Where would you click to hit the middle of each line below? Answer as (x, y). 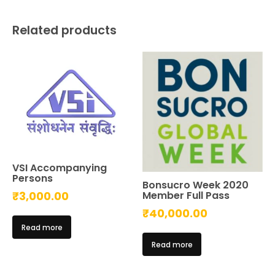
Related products (64, 30)
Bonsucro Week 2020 (196, 185)
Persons (33, 178)
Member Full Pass (186, 195)
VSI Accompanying (60, 168)
